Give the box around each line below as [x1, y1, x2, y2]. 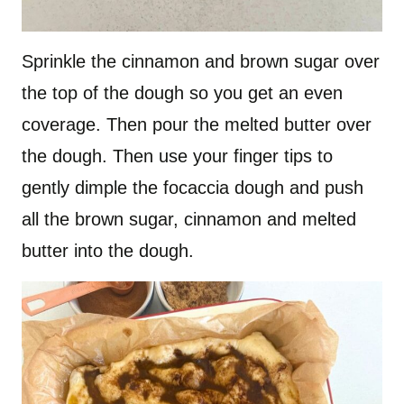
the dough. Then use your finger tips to [22, 146, 333, 167]
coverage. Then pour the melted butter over [22, 115, 372, 135]
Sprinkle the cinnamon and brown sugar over [22, 51, 380, 72]
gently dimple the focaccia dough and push [22, 178, 363, 198]
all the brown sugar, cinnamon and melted [22, 209, 356, 230]
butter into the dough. [22, 241, 194, 262]
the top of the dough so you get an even [22, 83, 343, 104]
